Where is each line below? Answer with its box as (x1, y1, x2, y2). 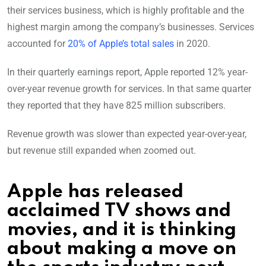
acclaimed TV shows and (7, 202, 231, 221)
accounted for (7, 38, 68, 50)
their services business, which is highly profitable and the (7, 5, 244, 17)
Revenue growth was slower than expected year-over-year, (7, 128, 246, 140)
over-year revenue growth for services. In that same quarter (7, 83, 251, 95)
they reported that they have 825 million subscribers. (7, 100, 226, 112)
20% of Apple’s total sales (68, 38, 174, 50)
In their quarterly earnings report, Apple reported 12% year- (7, 66, 248, 78)
